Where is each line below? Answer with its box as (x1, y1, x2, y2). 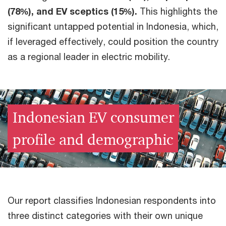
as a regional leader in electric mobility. (8, 51, 170, 62)
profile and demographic (13, 130, 173, 149)
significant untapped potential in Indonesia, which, (8, 21, 218, 32)
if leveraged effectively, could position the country (8, 36, 218, 47)
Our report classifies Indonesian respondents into (8, 195, 216, 206)
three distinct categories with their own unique (8, 210, 203, 221)
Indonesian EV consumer (13, 107, 174, 127)
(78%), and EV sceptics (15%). (8, 6, 137, 17)
